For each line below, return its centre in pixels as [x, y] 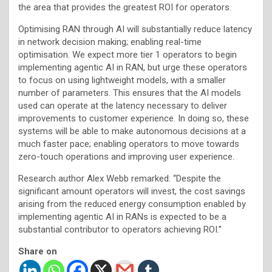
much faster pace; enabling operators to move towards [129, 144]
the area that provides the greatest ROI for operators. [125, 7]
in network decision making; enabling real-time [110, 42]
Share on [38, 251]
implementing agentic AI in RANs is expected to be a [122, 216]
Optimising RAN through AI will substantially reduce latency [135, 29]
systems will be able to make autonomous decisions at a [132, 131]
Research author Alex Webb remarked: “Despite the [120, 178]
